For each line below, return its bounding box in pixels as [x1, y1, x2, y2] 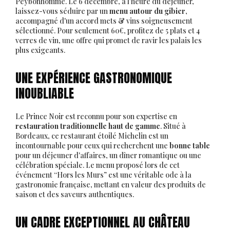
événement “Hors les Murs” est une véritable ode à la [15, 170, 191, 180]
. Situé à [160, 121, 186, 131]
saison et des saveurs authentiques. [15, 189, 134, 200]
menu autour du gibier [109, 6, 185, 16]
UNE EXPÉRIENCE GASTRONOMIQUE [15, 69, 172, 88]
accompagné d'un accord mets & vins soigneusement [15, 16, 193, 26]
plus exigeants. [15, 45, 65, 55]
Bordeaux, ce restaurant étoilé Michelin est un [15, 131, 168, 141]
